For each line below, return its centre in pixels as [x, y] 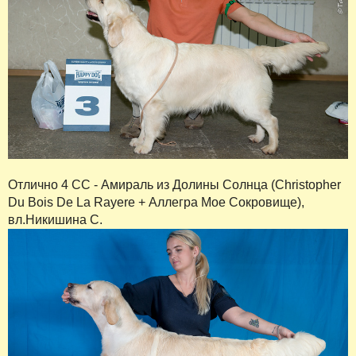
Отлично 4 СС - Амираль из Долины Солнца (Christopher [174, 185]
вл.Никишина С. [55, 220]
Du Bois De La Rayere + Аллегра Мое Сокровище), [156, 203]
